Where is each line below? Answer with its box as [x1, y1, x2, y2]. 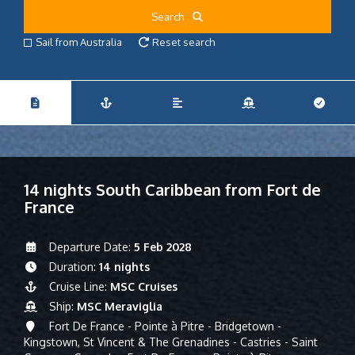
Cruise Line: [45, 280, 110, 293]
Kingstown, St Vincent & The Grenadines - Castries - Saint [24, 335, 318, 349]
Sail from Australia [36, 36, 122, 48]
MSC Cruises [109, 280, 177, 293]
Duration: [45, 260, 99, 273]
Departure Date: [45, 240, 134, 254]
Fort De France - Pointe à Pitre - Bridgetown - [45, 319, 281, 333]
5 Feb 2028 [133, 240, 192, 254]
